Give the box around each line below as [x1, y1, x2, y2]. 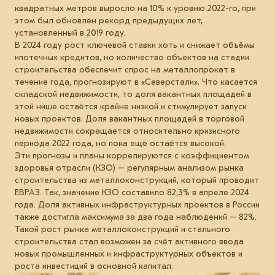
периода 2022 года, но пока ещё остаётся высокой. [15, 137, 226, 149]
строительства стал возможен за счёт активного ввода [15, 236, 244, 247]
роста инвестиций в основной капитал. [15, 260, 173, 271]
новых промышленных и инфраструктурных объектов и [15, 248, 242, 259]
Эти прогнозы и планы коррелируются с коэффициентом [15, 150, 249, 161]
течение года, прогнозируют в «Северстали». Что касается [15, 76, 257, 87]
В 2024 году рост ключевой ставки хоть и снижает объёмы [15, 39, 255, 50]
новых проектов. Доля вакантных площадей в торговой [15, 113, 244, 124]
